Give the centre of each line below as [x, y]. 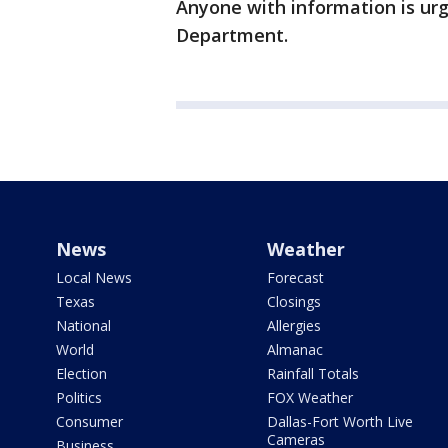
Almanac [294, 349]
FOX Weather [309, 397]
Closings [293, 301]
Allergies [293, 325]
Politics [79, 397]
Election [81, 373]
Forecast [295, 277]
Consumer [89, 421]
